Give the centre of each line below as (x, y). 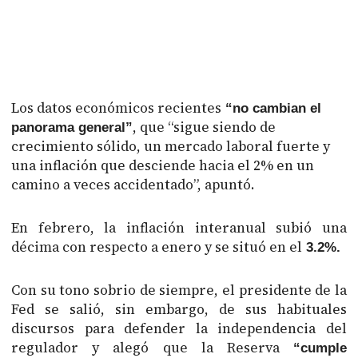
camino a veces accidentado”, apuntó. (133, 184)
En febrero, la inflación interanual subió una (179, 227)
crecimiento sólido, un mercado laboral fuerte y (171, 146)
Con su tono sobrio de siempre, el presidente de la (179, 290)
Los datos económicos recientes (117, 107)
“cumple (320, 347)
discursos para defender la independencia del (179, 328)
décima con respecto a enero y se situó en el (157, 247)
